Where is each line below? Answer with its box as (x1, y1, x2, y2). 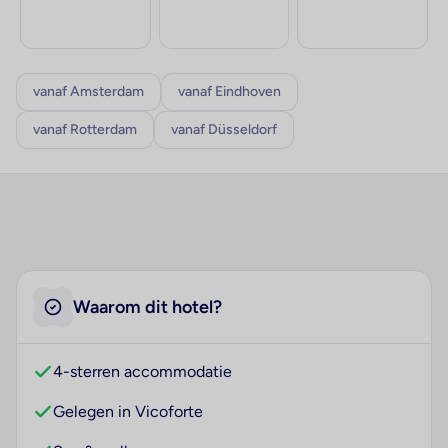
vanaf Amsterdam (33, 83, 144, 101)
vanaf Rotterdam (33, 121, 137, 139)
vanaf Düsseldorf (171, 121, 277, 139)
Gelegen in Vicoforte (53, 402, 203, 422)
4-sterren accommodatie (53, 362, 232, 382)
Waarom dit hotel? (73, 296, 222, 319)
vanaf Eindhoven (178, 83, 281, 101)
